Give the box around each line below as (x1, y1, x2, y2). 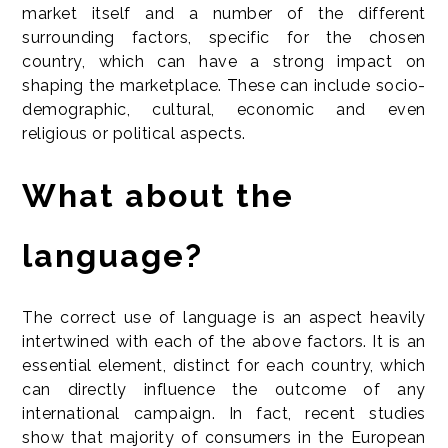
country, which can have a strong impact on (22, 52, 426, 72)
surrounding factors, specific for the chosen (22, 28, 426, 48)
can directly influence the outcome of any (22, 380, 426, 400)
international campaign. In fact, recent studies (22, 404, 426, 424)
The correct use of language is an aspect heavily (22, 308, 426, 328)
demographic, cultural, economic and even (22, 100, 426, 120)
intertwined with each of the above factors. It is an (22, 332, 426, 352)
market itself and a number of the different (22, 4, 426, 24)
